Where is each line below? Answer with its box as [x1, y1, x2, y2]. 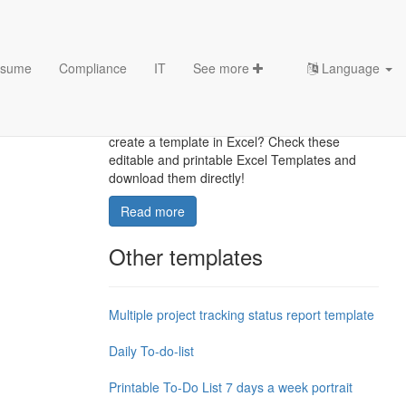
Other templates [108, 240, 263, 272]
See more [193, 59, 253, 77]
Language [318, 59, 383, 77]
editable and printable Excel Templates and [108, 150, 356, 169]
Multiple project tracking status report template [108, 305, 374, 324]
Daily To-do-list [108, 342, 194, 360]
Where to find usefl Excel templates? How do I [108, 114, 372, 132]
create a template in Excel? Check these [108, 132, 340, 150]
